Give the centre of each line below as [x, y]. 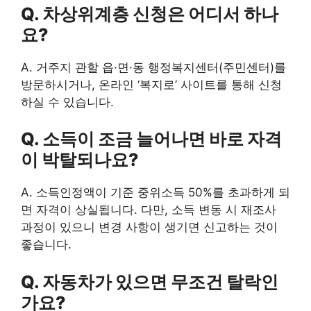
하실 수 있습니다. [67, 102]
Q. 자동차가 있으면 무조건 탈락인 [150, 281]
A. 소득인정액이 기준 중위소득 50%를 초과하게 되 [155, 193]
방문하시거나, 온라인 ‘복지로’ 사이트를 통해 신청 [151, 84]
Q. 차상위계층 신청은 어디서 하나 [150, 14]
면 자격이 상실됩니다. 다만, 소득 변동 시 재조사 [149, 210]
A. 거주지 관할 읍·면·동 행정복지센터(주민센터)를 [153, 67]
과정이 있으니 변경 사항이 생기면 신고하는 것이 [149, 227]
